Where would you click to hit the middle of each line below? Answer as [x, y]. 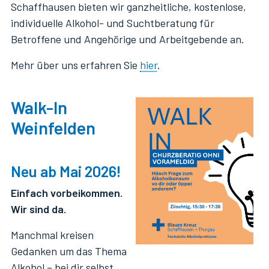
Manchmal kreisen [52, 235]
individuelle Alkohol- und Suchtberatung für [113, 23]
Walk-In [39, 107]
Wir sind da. [38, 209]
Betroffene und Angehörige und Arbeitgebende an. [129, 39]
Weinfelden [53, 128]
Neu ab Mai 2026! [66, 171]
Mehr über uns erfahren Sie [75, 65]
